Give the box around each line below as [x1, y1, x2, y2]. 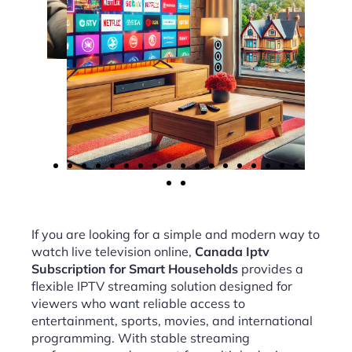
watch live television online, [31, 244, 195, 259]
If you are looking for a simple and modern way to [31, 226, 320, 242]
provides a [238, 261, 303, 277]
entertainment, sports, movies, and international [31, 313, 313, 328]
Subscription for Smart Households [31, 261, 238, 277]
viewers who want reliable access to [31, 295, 245, 311]
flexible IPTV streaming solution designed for [31, 278, 292, 294]
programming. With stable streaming [31, 330, 250, 346]
